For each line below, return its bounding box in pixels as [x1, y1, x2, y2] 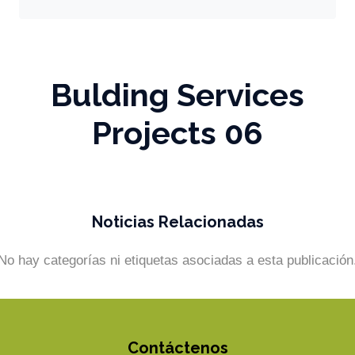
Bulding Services [51, 76, 304, 113]
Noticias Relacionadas [91, 212, 264, 231]
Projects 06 [92, 114, 263, 151]
